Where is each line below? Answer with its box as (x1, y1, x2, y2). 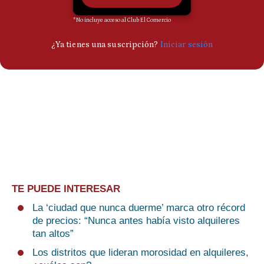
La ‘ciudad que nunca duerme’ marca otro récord (32, 202, 245, 213)
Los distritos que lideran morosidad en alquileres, (32, 247, 249, 258)
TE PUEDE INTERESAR (12, 183, 120, 194)
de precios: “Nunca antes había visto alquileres (32, 215, 240, 226)
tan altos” (32, 228, 74, 239)
